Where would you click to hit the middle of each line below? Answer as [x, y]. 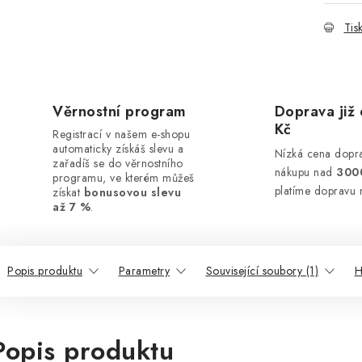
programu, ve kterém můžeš [124, 178]
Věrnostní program [120, 112]
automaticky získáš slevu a [118, 149]
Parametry [144, 271]
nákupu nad [305, 172]
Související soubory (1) [262, 271]
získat [68, 192]
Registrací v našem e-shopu [121, 134]
